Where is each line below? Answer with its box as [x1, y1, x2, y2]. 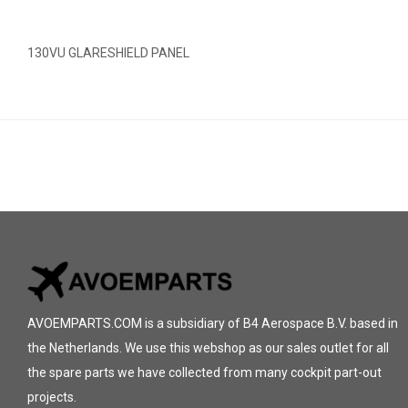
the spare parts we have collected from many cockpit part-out [27, 365, 382, 380]
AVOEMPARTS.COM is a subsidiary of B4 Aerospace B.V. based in [27, 316, 398, 331]
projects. [27, 390, 76, 404]
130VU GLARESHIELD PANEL [27, 46, 189, 60]
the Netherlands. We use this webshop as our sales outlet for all [27, 341, 389, 355]
